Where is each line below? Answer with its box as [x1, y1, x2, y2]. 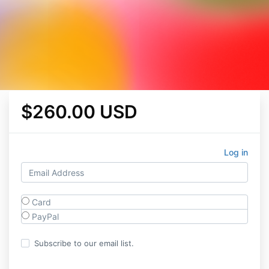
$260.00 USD [21, 101, 138, 122]
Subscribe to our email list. [34, 238, 134, 248]
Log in [224, 147, 248, 157]
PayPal [29, 211, 59, 222]
